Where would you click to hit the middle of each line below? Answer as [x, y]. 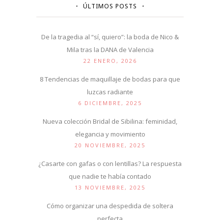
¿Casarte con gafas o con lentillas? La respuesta [110, 164]
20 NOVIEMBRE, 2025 [110, 145]
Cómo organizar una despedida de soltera [110, 206]
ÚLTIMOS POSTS [110, 6]
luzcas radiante [110, 92]
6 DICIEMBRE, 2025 [110, 103]
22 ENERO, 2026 [110, 61]
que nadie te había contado [110, 177]
